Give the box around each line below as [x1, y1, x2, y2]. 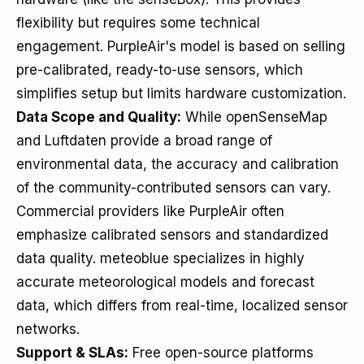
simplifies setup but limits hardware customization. [16, 85, 346, 102]
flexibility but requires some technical [16, 15, 260, 31]
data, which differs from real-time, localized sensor [16, 297, 348, 314]
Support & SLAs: [16, 344, 128, 361]
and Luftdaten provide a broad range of [16, 132, 272, 149]
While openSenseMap [181, 109, 327, 125]
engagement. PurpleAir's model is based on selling [16, 38, 345, 54]
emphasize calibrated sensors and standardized [16, 227, 328, 243]
